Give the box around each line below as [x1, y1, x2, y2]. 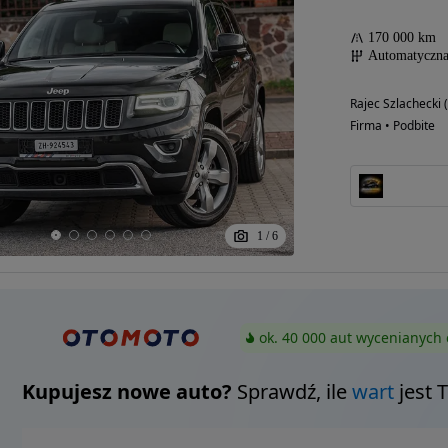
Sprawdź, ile [231, 377, 352, 405]
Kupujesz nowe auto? [21, 377, 232, 405]
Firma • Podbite [349, 117, 435, 134]
